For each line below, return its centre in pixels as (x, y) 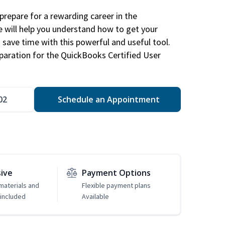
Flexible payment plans (116, 186)
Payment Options (116, 173)
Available (95, 197)
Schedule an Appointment (107, 100)
